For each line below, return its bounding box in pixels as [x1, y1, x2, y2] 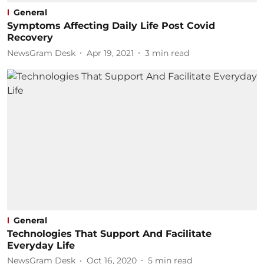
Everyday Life [7, 239, 75, 251]
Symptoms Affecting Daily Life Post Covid [7, 20, 215, 31]
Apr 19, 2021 [87, 47, 134, 58]
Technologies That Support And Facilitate [7, 227, 212, 239]
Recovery [7, 32, 53, 43]
